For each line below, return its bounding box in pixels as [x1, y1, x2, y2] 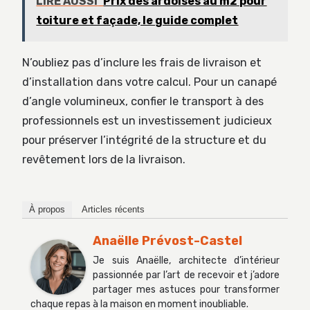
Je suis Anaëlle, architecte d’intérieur [93, 255, 280, 267]
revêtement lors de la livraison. [22, 152, 185, 166]
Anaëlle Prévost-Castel [93, 233, 242, 249]
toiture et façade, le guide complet [36, 13, 239, 27]
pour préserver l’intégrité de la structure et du [22, 133, 266, 147]
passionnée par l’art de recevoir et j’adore [93, 269, 280, 282]
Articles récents [82, 204, 145, 215]
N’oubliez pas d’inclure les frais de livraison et [22, 55, 262, 69]
